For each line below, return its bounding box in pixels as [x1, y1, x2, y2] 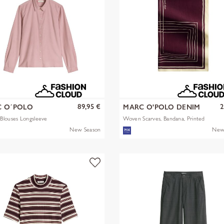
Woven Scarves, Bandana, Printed [123, 114, 205, 122]
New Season [69, 125, 101, 133]
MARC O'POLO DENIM [123, 102, 200, 111]
